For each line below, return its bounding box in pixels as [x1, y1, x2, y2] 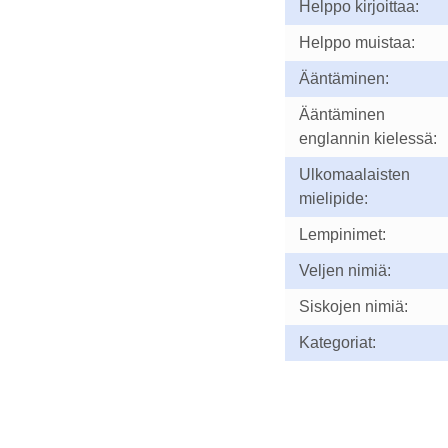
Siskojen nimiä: [298, 298, 408, 315]
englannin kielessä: [298, 130, 437, 147]
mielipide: [298, 190, 368, 207]
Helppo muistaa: [298, 34, 415, 51]
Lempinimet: [298, 226, 386, 243]
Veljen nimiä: [298, 262, 391, 279]
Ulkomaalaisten [298, 166, 410, 183]
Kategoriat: [298, 334, 376, 351]
